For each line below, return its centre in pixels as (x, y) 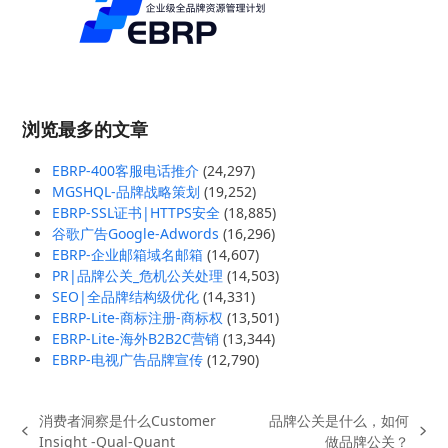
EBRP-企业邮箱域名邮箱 (128, 254)
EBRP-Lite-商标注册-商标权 (138, 317)
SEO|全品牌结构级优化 (126, 296)
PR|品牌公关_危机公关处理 (138, 275)
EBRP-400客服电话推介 (126, 170)
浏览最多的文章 (85, 128)
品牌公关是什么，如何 (339, 420)
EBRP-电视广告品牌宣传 (128, 359)
